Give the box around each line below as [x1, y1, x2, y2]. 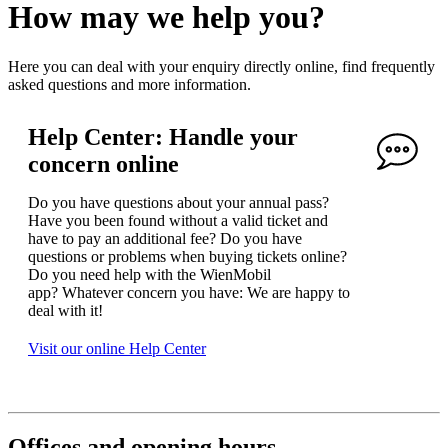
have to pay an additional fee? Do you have [28, 229, 302, 247]
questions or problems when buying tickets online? [28, 247, 347, 265]
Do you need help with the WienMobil [28, 265, 271, 283]
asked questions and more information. [8, 75, 251, 93]
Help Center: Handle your [28, 123, 298, 150]
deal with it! [28, 301, 103, 319]
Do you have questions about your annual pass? [28, 193, 329, 211]
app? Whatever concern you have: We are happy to [28, 283, 350, 301]
